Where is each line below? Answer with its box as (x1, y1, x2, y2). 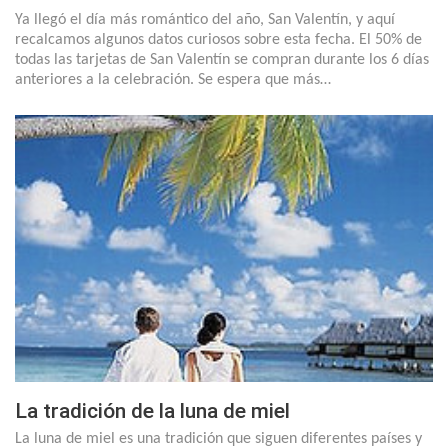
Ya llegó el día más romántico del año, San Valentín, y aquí (15, 11, 395, 28)
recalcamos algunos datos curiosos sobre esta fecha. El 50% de (15, 31, 422, 48)
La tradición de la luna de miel (15, 399, 290, 424)
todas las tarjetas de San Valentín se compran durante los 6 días (15, 51, 429, 68)
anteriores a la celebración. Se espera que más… (15, 71, 331, 88)
